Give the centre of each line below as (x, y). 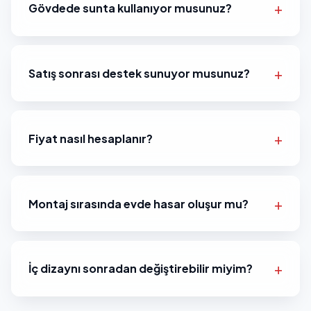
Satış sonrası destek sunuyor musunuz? (139, 74)
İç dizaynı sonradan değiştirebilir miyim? (141, 269)
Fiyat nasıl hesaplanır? (91, 138)
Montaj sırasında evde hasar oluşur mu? (138, 203)
